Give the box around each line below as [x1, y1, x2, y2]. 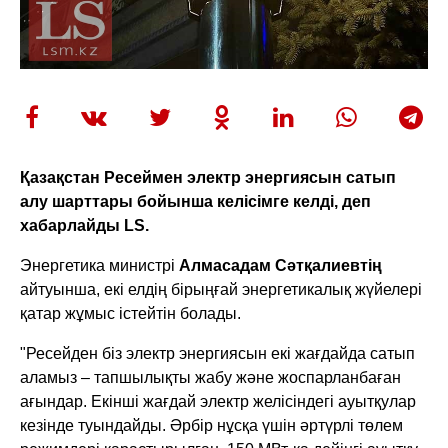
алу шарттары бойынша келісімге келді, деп [20, 192, 372, 210]
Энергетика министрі [20, 256, 180, 274]
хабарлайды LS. [20, 216, 150, 234]
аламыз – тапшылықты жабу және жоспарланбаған [20, 368, 402, 386]
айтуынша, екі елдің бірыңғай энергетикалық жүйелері [20, 280, 423, 298]
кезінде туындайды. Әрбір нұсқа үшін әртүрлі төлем [20, 416, 404, 434]
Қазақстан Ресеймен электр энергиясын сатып [20, 168, 397, 186]
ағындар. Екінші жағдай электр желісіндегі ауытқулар [20, 392, 417, 410]
